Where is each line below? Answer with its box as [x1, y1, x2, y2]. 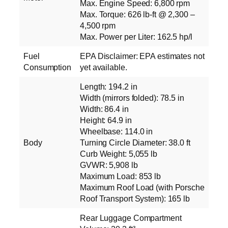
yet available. [80, 62, 127, 72]
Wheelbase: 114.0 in [80, 126, 153, 136]
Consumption [23, 62, 71, 72]
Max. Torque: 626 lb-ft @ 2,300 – [80, 9, 195, 19]
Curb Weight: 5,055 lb [80, 149, 157, 158]
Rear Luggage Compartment [80, 213, 182, 222]
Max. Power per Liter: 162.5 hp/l [80, 32, 192, 41]
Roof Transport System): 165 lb [80, 193, 190, 203]
